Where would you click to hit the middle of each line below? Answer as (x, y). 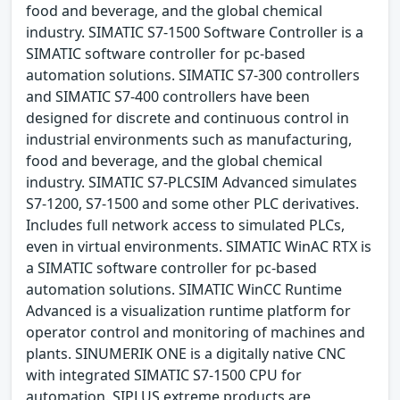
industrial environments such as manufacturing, (189, 139)
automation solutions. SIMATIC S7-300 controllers (193, 75)
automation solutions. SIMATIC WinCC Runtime (184, 289)
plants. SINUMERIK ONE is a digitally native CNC (186, 353)
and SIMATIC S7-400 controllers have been (168, 96)
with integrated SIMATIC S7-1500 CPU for (164, 375)
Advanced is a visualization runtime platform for (188, 310)
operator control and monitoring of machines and (196, 332)
